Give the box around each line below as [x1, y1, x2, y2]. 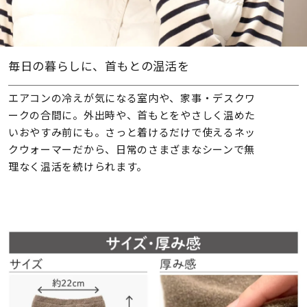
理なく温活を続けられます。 [8, 158, 148, 173]
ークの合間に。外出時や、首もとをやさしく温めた [8, 107, 256, 122]
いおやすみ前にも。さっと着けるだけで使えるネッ [8, 124, 256, 139]
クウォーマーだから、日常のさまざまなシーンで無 [8, 141, 256, 156]
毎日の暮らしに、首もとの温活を [8, 57, 190, 74]
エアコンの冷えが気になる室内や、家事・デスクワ [8, 90, 256, 105]
